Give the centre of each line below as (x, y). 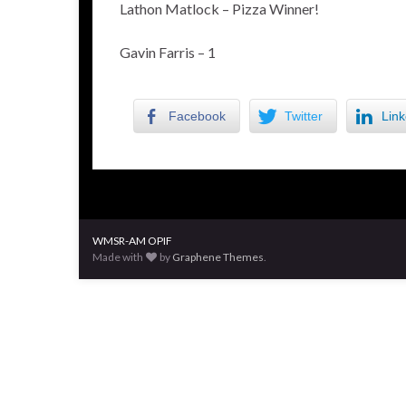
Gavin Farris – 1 (168, 52)
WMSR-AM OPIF (132, 241)
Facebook (197, 116)
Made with (119, 257)
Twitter (304, 116)
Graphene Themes (218, 257)
